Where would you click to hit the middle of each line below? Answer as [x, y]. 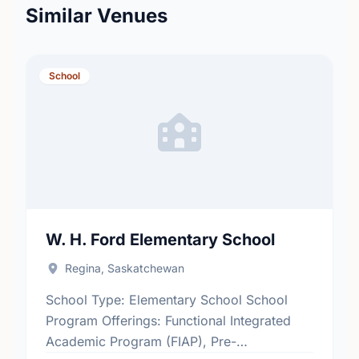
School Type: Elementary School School [167, 300]
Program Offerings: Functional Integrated [168, 321]
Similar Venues [97, 16]
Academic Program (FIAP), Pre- [141, 341]
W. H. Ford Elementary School [160, 240]
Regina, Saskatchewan [124, 268]
